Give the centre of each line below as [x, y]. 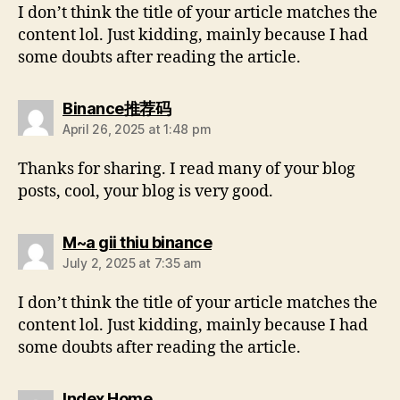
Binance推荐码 [117, 109]
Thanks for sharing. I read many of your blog [187, 170]
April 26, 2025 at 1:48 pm [137, 129]
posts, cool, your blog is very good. [146, 192]
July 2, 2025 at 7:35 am [132, 263]
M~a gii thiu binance [137, 243]
